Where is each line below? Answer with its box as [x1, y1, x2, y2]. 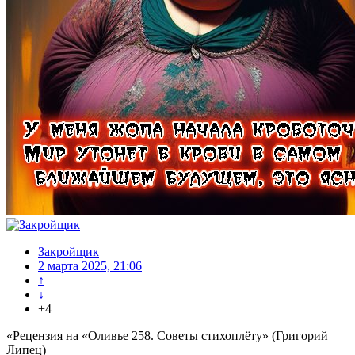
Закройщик [38, 245, 99, 259]
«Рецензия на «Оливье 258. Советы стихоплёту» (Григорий [6, 329, 328, 343]
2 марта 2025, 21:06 [38, 259, 142, 273]
